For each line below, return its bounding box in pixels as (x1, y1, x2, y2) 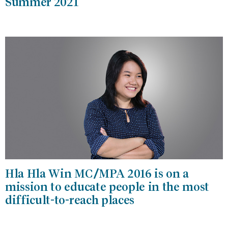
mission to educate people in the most (5, 180, 210, 193)
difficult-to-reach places (5, 193, 134, 207)
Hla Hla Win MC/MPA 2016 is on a (5, 166, 189, 180)
